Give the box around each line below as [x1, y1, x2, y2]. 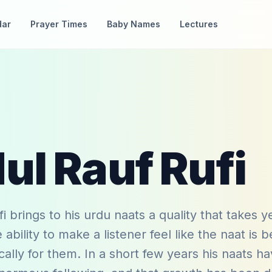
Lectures [180, 19, 218, 29]
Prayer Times [30, 19, 87, 29]
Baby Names [107, 19, 160, 29]
